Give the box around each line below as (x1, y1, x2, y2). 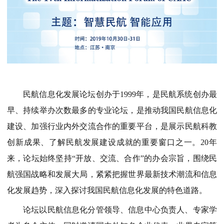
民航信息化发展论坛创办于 (23, 89, 120, 98)
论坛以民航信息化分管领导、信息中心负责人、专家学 (23, 205, 217, 214)
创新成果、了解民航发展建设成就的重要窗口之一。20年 (7, 137, 217, 146)
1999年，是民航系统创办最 (120, 89, 217, 98)
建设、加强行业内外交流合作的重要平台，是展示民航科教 (7, 121, 217, 130)
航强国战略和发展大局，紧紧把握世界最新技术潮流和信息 (7, 169, 217, 178)
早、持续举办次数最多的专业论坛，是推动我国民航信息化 (7, 105, 217, 114)
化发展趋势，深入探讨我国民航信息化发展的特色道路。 (7, 185, 207, 194)
